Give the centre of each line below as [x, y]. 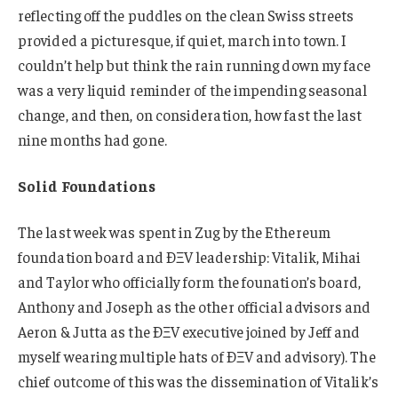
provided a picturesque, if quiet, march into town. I [183, 40]
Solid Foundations [87, 186]
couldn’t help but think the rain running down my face [195, 65]
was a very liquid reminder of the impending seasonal [193, 90]
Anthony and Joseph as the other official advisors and [195, 307]
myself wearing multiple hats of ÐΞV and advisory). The [197, 357]
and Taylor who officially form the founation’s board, [190, 282]
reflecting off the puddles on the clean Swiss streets [186, 16]
